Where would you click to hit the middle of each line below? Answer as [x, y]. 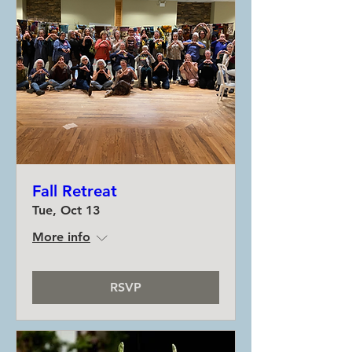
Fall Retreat [75, 191]
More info [61, 237]
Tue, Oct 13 [66, 210]
